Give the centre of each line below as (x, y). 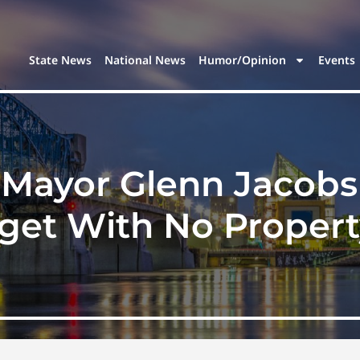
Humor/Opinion (243, 60)
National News (145, 60)
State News (61, 60)
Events (337, 60)
